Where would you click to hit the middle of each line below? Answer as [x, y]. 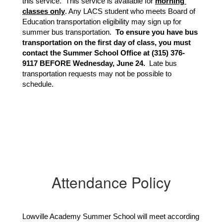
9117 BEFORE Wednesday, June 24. [85, 63]
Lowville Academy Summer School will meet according [111, 217]
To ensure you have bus [157, 32]
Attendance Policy [111, 182]
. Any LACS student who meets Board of [130, 11]
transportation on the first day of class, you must [107, 43]
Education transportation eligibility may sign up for [102, 22]
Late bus [162, 63]
